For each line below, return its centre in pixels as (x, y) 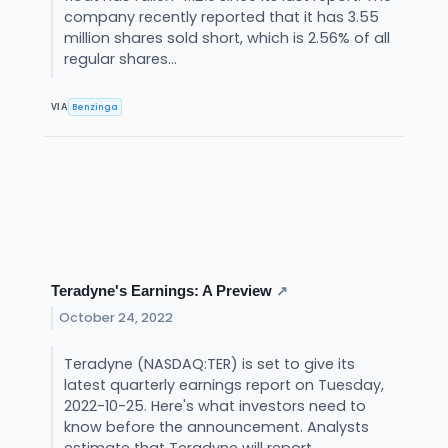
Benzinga (95, 106)
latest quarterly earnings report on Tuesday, (223, 385)
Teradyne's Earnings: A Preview (161, 291)
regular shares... (122, 59)
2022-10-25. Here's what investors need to (214, 406)
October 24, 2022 (116, 317)
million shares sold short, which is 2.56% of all (226, 38)
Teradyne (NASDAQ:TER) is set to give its (209, 364)
